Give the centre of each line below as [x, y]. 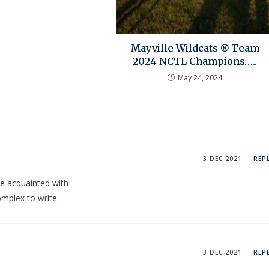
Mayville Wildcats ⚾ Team [195, 48]
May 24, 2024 [200, 77]
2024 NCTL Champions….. [195, 61]
